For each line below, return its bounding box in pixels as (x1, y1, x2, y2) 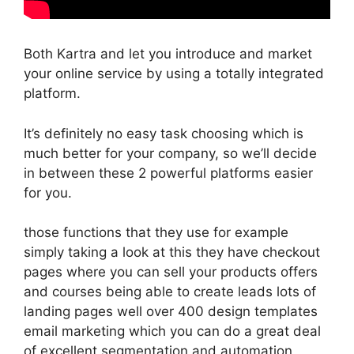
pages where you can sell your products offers (24, 264, 318, 280)
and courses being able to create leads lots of (24, 284, 316, 299)
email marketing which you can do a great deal (24, 323, 321, 339)
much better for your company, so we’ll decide (24, 145, 317, 161)
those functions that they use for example (24, 224, 288, 240)
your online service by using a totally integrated (24, 66, 324, 81)
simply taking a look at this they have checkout (24, 244, 320, 260)
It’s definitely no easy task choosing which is (24, 125, 303, 141)
